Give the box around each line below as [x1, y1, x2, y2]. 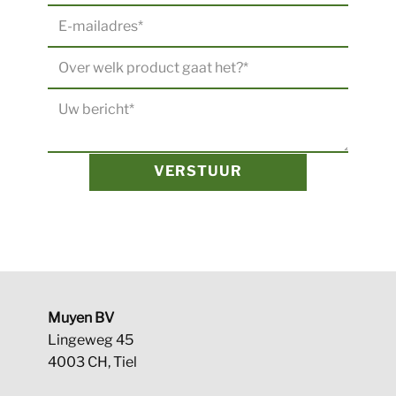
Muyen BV [48, 309, 114, 326]
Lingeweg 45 [48, 331, 133, 348]
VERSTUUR [154, 163, 242, 179]
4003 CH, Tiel [48, 354, 137, 370]
